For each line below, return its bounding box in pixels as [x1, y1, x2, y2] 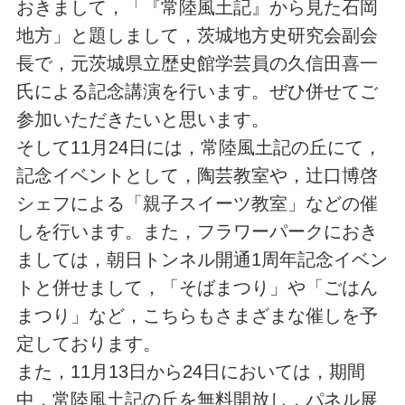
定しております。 [15, 334, 161, 353]
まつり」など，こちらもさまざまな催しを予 [15, 306, 378, 325]
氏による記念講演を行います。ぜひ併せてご [15, 81, 378, 101]
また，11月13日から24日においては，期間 [15, 362, 365, 381]
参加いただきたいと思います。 [15, 109, 269, 129]
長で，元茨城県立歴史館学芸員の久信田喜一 [15, 53, 378, 73]
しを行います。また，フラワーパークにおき [15, 221, 378, 241]
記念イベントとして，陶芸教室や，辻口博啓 [15, 165, 378, 185]
